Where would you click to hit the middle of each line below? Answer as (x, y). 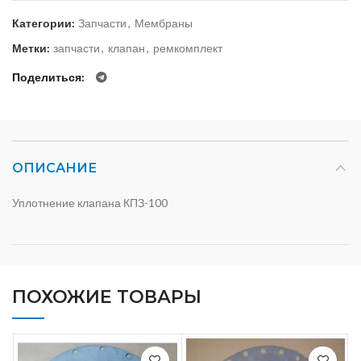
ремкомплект (188, 48)
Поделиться (47, 77)
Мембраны (164, 23)
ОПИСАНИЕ (54, 168)
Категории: (45, 23)
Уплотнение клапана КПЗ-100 (90, 202)
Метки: (32, 48)
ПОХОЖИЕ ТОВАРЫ (107, 297)
